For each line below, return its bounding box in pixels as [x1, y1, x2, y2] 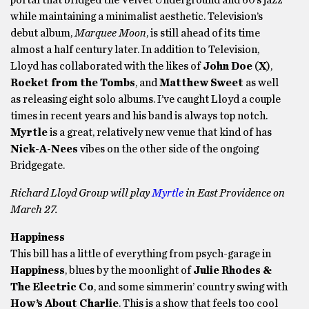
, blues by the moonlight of [65, 265, 193, 276]
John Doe [203, 61, 252, 72]
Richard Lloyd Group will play [10, 188, 152, 199]
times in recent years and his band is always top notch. [10, 110, 268, 121]
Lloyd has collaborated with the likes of [10, 61, 203, 72]
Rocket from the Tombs [10, 77, 135, 88]
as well [243, 77, 279, 88]
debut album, [10, 28, 74, 39]
